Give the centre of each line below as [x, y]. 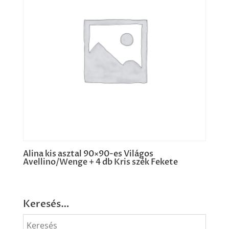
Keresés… [46, 204]
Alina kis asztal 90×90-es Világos [88, 154]
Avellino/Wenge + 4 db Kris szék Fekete [100, 162]
